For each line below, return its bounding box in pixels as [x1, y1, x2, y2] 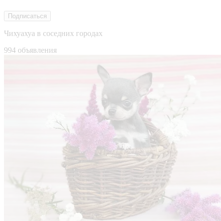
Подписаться [8, 12, 47, 20]
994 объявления [4, 45, 57, 54]
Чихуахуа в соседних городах [4, 29, 103, 37]
